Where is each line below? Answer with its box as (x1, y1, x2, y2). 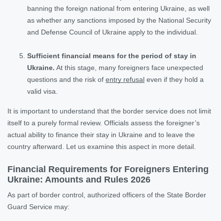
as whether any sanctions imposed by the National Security (27, 16, 211, 24)
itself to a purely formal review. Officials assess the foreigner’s (7, 118, 200, 127)
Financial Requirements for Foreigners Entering (7, 164, 209, 174)
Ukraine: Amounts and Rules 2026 (7, 174, 150, 184)
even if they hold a (145, 75, 204, 83)
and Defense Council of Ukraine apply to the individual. (27, 28, 198, 36)
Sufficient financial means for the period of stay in (27, 51, 196, 60)
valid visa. (27, 87, 58, 95)
